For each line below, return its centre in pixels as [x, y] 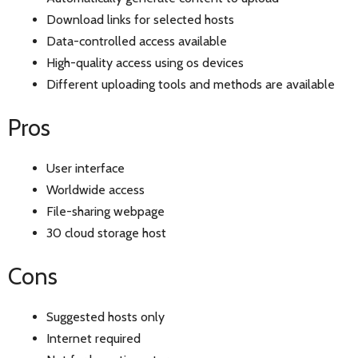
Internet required [93, 339]
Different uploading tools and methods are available [191, 85]
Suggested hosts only [105, 317]
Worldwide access [95, 190]
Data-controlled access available [137, 42]
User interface [86, 169]
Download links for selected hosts [140, 20]
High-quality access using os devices [145, 63]
